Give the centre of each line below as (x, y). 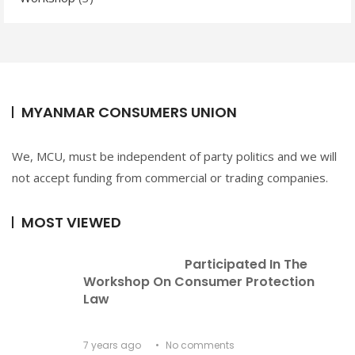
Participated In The (248, 265)
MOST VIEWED (71, 223)
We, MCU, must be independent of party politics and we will (174, 157)
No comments (199, 345)
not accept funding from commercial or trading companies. (170, 178)
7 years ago (112, 345)
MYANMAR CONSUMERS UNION (129, 113)
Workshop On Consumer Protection (200, 282)
